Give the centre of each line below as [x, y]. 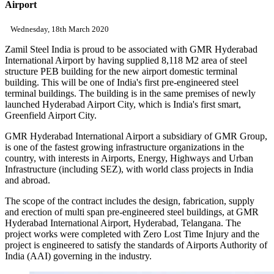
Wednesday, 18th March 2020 [57, 29]
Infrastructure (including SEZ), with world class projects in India [129, 169]
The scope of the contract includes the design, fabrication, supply [130, 201]
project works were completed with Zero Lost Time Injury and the [132, 234]
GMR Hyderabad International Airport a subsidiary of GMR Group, [136, 136]
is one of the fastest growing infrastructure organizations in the [124, 147]
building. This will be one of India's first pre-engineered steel [122, 83]
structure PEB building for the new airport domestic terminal [121, 72]
